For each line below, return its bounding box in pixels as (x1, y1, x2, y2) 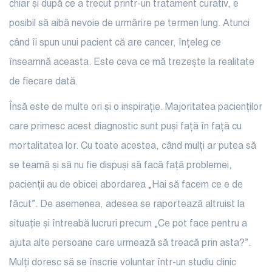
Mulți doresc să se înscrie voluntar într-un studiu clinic (9, 259, 236, 267)
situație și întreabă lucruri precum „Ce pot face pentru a (9, 220, 247, 228)
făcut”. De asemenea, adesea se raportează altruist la (9, 200, 245, 209)
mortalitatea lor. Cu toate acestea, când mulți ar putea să (9, 142, 256, 151)
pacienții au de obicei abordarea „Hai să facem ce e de (9, 181, 243, 189)
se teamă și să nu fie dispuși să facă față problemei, (9, 161, 232, 170)
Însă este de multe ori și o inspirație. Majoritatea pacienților (9, 103, 262, 112)
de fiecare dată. (9, 78, 78, 86)
